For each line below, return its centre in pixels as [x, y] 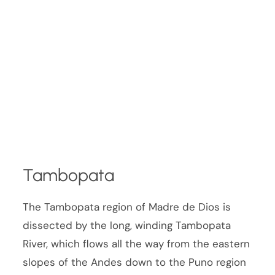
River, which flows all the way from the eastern [137, 244]
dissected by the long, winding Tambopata [127, 225]
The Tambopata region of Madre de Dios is [127, 207]
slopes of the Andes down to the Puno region [135, 262]
